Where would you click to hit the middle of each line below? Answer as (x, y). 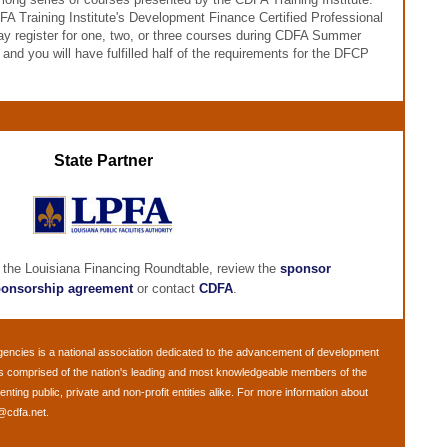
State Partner (103, 160)
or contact (166, 288)
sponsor (305, 268)
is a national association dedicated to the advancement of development (207, 352)
